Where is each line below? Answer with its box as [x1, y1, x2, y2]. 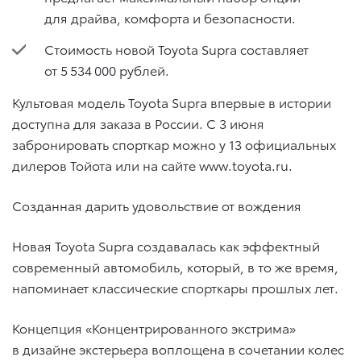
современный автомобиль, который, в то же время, [12, 256, 338, 276]
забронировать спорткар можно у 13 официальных [12, 134, 336, 153]
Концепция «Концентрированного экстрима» [12, 317, 296, 337]
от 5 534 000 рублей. [44, 60, 169, 80]
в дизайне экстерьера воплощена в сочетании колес [12, 338, 344, 358]
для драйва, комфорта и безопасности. [44, 7, 296, 27]
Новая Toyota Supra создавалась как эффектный [12, 235, 320, 255]
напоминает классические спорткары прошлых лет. [12, 277, 338, 297]
